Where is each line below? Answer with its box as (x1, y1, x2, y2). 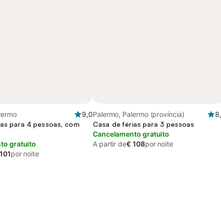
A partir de (93, 140, 127, 148)
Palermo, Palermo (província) (93, 110, 184, 118)
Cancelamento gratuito (93, 130, 170, 138)
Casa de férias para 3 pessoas (93, 120, 194, 128)
